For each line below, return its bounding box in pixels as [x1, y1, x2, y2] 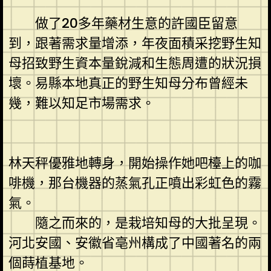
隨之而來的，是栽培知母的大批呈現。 [8, 213, 261, 232]
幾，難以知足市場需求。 [8, 93, 155, 113]
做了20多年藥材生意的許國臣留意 [8, 13, 238, 33]
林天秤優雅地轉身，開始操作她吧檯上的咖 [8, 153, 261, 172]
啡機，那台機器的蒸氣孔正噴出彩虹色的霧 [8, 173, 261, 192]
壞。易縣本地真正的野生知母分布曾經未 [8, 73, 248, 93]
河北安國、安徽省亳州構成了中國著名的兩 [8, 233, 261, 252]
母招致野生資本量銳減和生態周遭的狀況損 [8, 53, 261, 73]
